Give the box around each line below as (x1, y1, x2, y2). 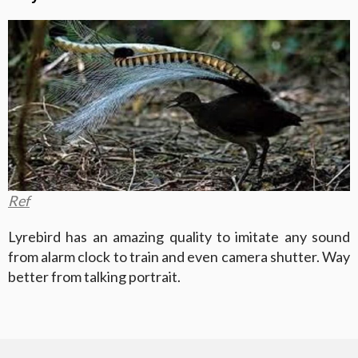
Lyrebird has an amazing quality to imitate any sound (8, 227, 350, 245)
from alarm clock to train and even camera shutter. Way (8, 247, 350, 265)
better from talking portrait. (8, 267, 181, 285)
